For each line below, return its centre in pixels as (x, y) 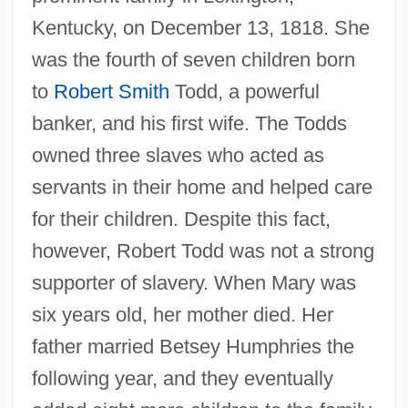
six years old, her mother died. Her (182, 314)
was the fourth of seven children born (193, 59)
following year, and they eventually (182, 378)
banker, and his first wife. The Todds (189, 123)
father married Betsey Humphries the (193, 346)
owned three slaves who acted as (178, 155)
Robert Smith (111, 91)
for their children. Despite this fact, (181, 219)
